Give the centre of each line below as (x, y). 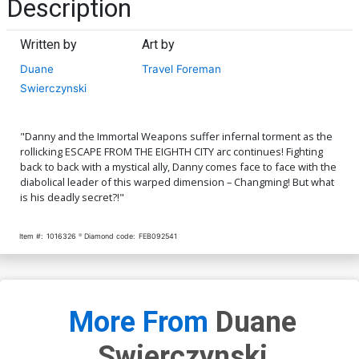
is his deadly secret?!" (72, 197)
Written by (48, 44)
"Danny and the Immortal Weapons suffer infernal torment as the (176, 136)
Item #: (31, 236)
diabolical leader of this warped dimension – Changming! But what (177, 182)
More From (142, 323)
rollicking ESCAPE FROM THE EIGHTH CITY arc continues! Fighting (171, 151)
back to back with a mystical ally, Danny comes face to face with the (178, 166)
